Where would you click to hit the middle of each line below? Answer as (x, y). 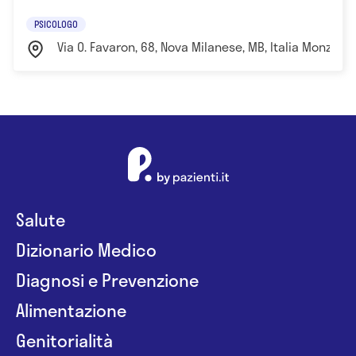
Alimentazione (71, 310)
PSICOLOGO (56, 23)
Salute (41, 219)
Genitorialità (64, 340)
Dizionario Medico (86, 249)
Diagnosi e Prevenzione (107, 279)
